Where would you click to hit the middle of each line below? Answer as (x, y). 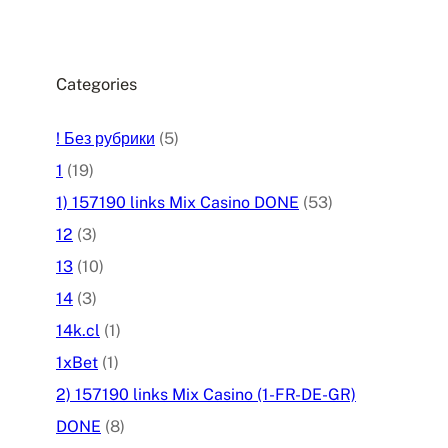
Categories (96, 84)
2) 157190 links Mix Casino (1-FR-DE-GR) (206, 395)
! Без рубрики (105, 139)
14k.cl (78, 331)
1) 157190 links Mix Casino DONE (177, 203)
